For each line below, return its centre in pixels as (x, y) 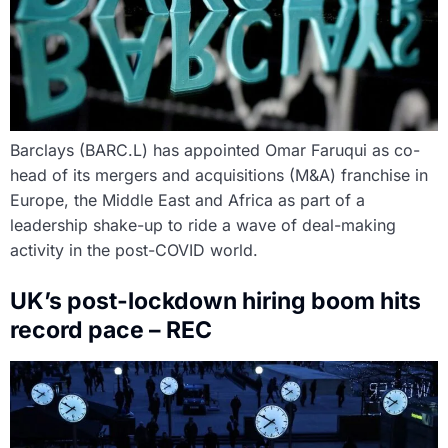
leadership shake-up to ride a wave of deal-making (203, 225)
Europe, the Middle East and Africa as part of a (187, 200)
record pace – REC (111, 330)
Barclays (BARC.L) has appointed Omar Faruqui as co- (215, 150)
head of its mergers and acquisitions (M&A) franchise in (219, 175)
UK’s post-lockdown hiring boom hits (215, 301)
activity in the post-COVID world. (134, 250)
